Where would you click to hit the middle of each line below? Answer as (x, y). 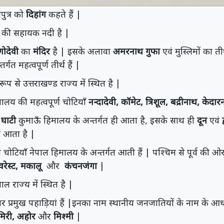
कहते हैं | (63, 14)
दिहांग (36, 14)
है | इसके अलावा (81, 51)
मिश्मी (63, 216)
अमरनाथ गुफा (136, 51)
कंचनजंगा (78, 165)
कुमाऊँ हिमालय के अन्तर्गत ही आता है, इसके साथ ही (106, 120)
